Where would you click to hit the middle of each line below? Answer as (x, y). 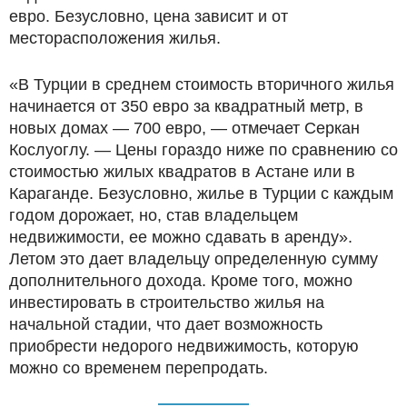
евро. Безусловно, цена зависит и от (149, 16)
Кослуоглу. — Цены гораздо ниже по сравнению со (203, 149)
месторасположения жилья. (115, 38)
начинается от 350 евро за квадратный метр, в (186, 106)
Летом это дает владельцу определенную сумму (194, 258)
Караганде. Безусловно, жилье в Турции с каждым (201, 193)
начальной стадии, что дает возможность (166, 324)
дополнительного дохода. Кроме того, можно (181, 280)
